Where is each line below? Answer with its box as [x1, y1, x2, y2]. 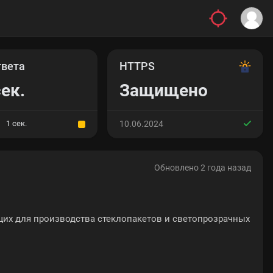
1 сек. [5, 119, 27, 128]
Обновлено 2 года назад [154, 163, 251, 172]
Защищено [119, 80, 208, 101]
